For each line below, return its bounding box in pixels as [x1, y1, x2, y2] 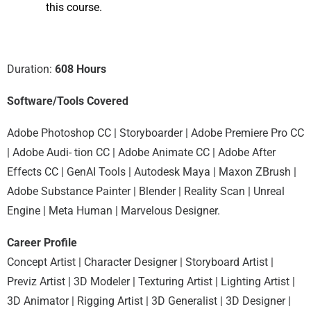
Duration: [7, 62, 55, 76]
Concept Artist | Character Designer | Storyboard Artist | [7, 255, 274, 269]
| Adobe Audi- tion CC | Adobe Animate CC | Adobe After [7, 145, 276, 159]
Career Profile [7, 235, 77, 249]
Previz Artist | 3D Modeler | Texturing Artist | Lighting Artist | [7, 274, 295, 288]
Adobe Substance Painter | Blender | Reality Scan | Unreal [7, 184, 285, 198]
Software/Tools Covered [7, 94, 128, 108]
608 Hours [55, 62, 106, 76]
